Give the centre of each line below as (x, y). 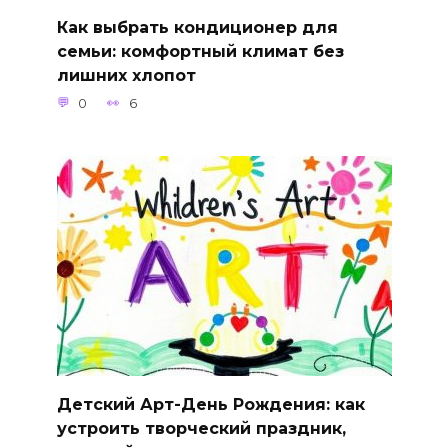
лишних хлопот (126, 75)
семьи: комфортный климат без (200, 51)
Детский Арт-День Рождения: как (210, 404)
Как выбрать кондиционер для (197, 27)
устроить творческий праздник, (201, 428)
